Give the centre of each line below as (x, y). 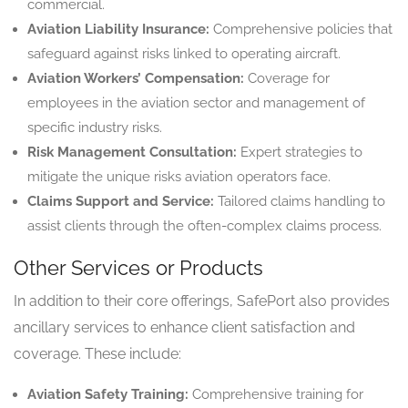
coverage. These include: (97, 353)
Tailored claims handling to (300, 201)
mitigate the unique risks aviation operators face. (179, 176)
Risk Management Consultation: (132, 152)
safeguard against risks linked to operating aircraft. (184, 53)
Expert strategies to (300, 152)
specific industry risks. (95, 127)
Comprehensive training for (276, 394)
